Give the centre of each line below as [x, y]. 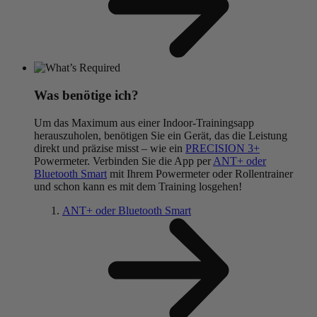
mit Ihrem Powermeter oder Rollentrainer [200, 173]
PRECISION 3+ [223, 148]
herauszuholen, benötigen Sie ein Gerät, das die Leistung [161, 135]
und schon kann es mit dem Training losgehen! [138, 186]
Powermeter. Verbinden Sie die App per [123, 161]
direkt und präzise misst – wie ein [110, 148]
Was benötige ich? [86, 95]
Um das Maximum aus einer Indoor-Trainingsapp [144, 122]
